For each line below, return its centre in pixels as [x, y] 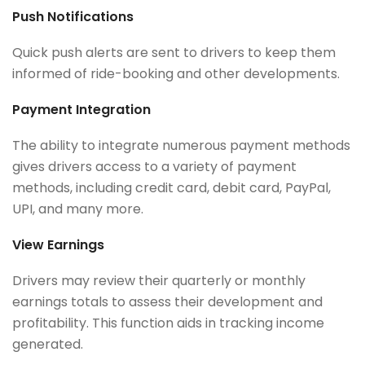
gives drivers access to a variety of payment [154, 167]
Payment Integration [83, 110]
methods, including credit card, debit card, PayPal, [172, 188]
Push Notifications [73, 17]
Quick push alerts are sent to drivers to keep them [174, 53]
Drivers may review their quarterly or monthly [159, 281]
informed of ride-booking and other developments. [178, 74]
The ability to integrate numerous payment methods [181, 146]
